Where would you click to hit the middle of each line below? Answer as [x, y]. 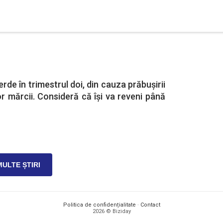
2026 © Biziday [111, 211]
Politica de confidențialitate [99, 205]
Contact [150, 205]
